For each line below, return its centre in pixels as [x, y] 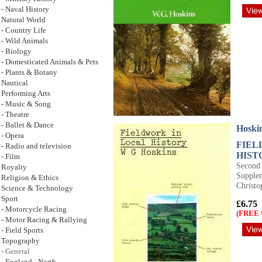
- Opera [13, 136]
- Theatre [15, 115]
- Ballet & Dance [27, 125]
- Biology [16, 51]
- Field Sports [22, 230]
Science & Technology [37, 188]
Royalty [14, 167]
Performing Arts [26, 94]
